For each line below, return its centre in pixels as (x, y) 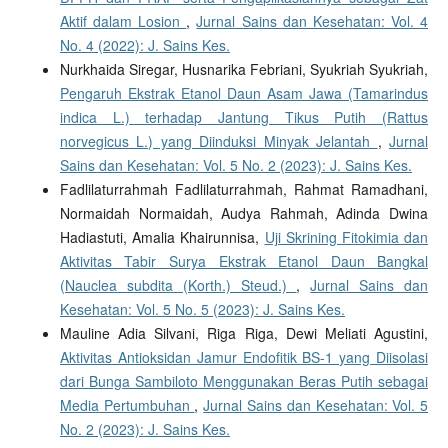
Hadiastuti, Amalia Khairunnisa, (162, 237)
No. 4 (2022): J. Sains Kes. (144, 45)
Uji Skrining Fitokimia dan (346, 237)
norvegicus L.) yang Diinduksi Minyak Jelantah (218, 141)
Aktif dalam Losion (123, 21)
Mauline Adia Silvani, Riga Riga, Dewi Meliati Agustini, (244, 333)
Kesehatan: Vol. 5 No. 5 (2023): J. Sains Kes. (202, 309)
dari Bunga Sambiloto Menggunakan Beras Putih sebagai (244, 381)
